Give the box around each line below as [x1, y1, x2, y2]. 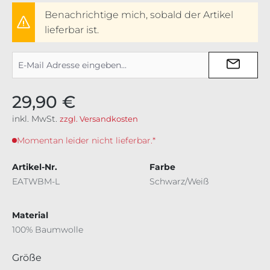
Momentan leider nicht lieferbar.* [17, 135, 155, 146]
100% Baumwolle [12, 224, 83, 236]
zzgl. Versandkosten [60, 114, 138, 124]
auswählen [41, 251, 96, 263]
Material [12, 210, 48, 221]
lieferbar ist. [45, 24, 99, 36]
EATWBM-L [12, 176, 60, 187]
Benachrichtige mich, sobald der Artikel [45, 9, 233, 21]
